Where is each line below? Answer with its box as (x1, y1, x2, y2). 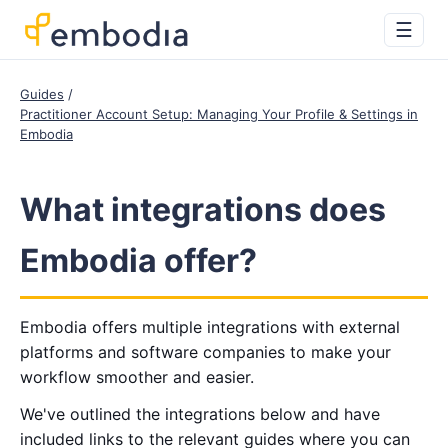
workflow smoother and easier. (20, 367, 254, 387)
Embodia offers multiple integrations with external (20, 317, 400, 337)
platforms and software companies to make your (20, 342, 391, 362)
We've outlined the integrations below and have (20, 404, 380, 424)
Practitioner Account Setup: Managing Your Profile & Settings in (20, 106, 418, 122)
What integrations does (20, 190, 386, 229)
